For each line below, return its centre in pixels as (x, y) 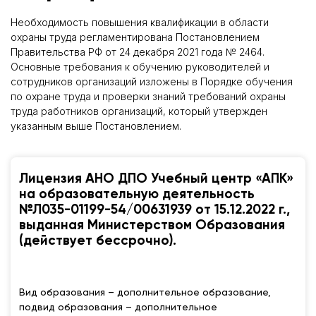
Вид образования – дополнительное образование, (145, 292)
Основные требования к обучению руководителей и (140, 66)
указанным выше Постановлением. (96, 126)
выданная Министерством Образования (152, 226)
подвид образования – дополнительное (118, 307)
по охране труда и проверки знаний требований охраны (148, 96)
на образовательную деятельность (137, 195)
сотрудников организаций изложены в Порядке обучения (152, 81)
